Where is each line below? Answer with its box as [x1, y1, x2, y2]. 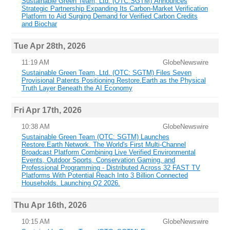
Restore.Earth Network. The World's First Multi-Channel [21, 141, 186, 149]
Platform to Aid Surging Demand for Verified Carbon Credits [21, 12, 198, 21]
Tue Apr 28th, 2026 [13, 41, 86, 51]
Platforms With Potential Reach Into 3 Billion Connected [21, 171, 188, 180]
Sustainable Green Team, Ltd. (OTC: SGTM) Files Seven [21, 69, 191, 77]
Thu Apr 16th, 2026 [13, 200, 87, 210]
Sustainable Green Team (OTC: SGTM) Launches [21, 133, 169, 141]
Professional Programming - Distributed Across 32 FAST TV [21, 164, 200, 172]
